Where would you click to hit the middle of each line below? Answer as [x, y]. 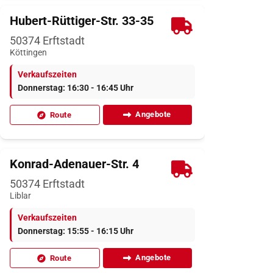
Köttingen [28, 53]
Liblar [20, 196]
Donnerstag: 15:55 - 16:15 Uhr [76, 232]
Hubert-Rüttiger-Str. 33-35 [82, 21]
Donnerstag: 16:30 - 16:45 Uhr [76, 88]
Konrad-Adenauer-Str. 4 [74, 164]
